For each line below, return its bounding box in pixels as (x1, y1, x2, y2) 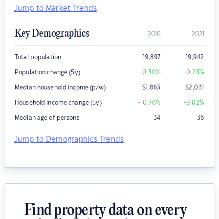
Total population (15, 54, 62, 61)
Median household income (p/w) (15, 85, 106, 91)
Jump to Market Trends (14, 5, 97, 13)
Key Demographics (15, 28, 89, 40)
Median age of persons (15, 115, 80, 121)
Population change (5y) (15, 69, 80, 76)
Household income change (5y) (15, 100, 102, 106)
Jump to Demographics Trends (14, 136, 124, 144)
